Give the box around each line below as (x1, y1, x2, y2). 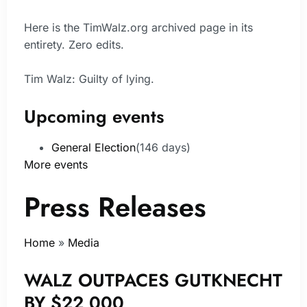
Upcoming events (24, 103, 164, 130)
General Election (51, 140, 136, 154)
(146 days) (136, 140, 191, 154)
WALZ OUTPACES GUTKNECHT (24, 267, 282, 293)
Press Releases (24, 187, 206, 228)
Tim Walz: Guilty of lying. (24, 72, 154, 86)
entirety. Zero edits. (24, 37, 124, 51)
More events (24, 157, 88, 171)
